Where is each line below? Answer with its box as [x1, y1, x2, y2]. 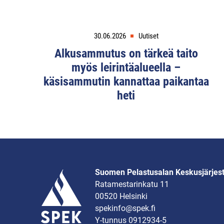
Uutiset [138, 31, 158, 41]
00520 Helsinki [95, 191, 147, 201]
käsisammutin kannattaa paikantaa [43, 74, 209, 89]
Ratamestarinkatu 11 [95, 179, 169, 189]
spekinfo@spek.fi [95, 203, 155, 213]
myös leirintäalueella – [71, 60, 180, 75]
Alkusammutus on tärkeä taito [54, 46, 198, 61]
